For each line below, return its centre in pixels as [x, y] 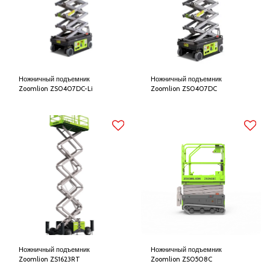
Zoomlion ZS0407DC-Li [56, 89]
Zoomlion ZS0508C [181, 259]
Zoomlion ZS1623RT [49, 259]
